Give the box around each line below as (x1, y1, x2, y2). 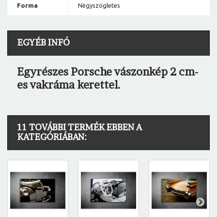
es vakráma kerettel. (17, 78, 121, 92)
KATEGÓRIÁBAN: (17, 132, 87, 142)
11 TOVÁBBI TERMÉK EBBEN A (17, 122, 142, 133)
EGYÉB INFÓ (17, 37, 70, 48)
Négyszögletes (78, 2, 120, 9)
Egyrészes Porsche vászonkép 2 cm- (17, 65, 198, 78)
